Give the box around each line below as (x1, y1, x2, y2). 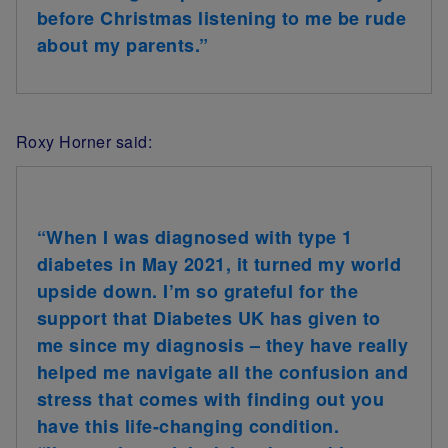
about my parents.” (37, 32, 209, 59)
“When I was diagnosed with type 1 (37, 223, 353, 250)
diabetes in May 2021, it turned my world (37, 250, 402, 277)
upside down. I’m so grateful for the (37, 277, 359, 304)
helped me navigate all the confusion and (37, 358, 409, 385)
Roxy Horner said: (16, 129, 157, 153)
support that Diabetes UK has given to (37, 304, 381, 331)
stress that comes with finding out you (37, 385, 385, 412)
